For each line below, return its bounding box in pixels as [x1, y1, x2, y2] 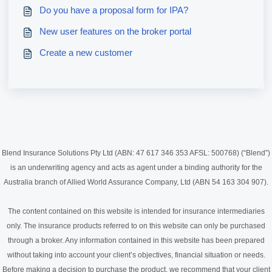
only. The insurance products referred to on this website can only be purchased [7, 222, 265, 231]
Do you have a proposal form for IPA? [39, 5, 188, 16]
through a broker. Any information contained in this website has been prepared [7, 236, 265, 245]
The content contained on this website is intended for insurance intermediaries [7, 207, 265, 216]
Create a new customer [39, 47, 132, 58]
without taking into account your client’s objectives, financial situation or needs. [7, 251, 265, 260]
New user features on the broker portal [39, 27, 191, 37]
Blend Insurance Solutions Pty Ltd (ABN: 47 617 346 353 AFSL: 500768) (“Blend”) [2, 149, 270, 158]
